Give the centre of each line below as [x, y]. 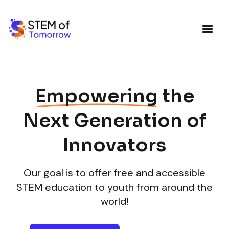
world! [114, 201]
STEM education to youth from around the [114, 187]
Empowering [96, 96]
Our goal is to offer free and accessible [114, 173]
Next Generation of [114, 120]
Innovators [114, 145]
